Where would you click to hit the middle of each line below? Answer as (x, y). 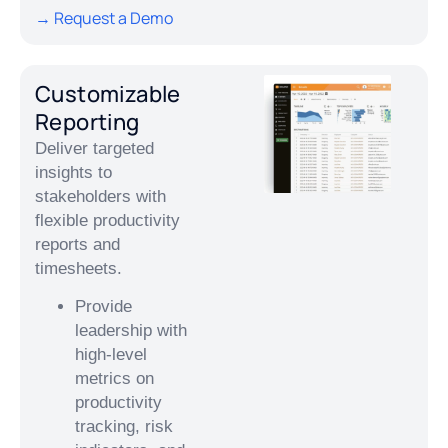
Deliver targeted (94, 148)
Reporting (87, 121)
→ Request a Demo (104, 18)
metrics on (114, 378)
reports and (77, 244)
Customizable (108, 93)
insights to (73, 172)
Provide (103, 306)
